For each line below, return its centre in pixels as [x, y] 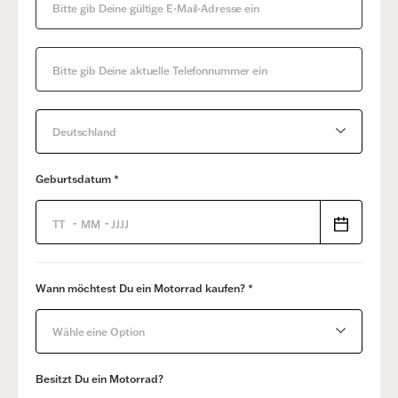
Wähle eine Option [99, 332]
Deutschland [84, 132]
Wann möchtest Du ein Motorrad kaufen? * [144, 289]
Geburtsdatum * [77, 179]
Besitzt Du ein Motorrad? [99, 379]
